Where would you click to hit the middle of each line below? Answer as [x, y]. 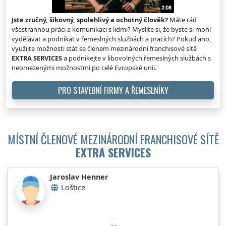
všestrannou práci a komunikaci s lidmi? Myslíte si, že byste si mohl [111, 29]
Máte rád [182, 19]
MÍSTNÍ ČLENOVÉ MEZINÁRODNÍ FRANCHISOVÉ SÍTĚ [113, 139]
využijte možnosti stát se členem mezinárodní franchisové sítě [104, 48]
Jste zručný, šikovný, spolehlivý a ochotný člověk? [90, 19]
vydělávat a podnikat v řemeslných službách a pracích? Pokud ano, [111, 39]
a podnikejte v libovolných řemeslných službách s [136, 58]
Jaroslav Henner [79, 177]
